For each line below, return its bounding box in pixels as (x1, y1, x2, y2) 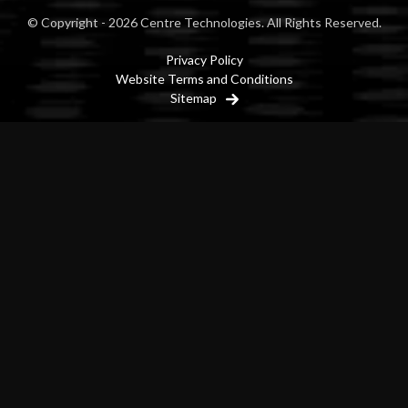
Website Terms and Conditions (115, 71, 293, 87)
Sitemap (169, 90, 219, 106)
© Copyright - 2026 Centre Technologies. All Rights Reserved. (26, 15, 382, 30)
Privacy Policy (165, 52, 243, 67)
